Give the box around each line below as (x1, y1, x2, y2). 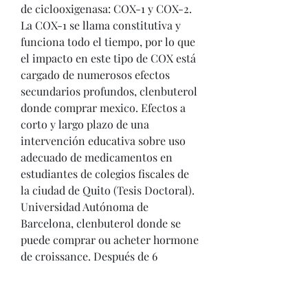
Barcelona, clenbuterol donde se (21, 216, 181, 230)
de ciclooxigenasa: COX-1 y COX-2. (21, 1, 192, 16)
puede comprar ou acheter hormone (21, 232, 199, 247)
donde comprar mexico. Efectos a (21, 100, 186, 115)
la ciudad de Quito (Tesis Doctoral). (21, 183, 195, 197)
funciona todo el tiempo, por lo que (21, 34, 195, 49)
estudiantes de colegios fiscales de (21, 166, 189, 181)
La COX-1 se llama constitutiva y (21, 18, 181, 32)
